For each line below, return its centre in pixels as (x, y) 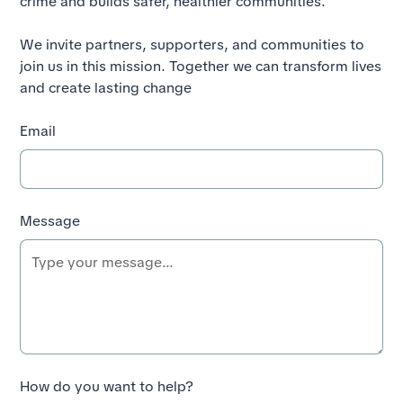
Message (50, 221)
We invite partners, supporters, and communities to (193, 45)
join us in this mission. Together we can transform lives (201, 66)
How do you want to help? (107, 386)
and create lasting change (106, 88)
